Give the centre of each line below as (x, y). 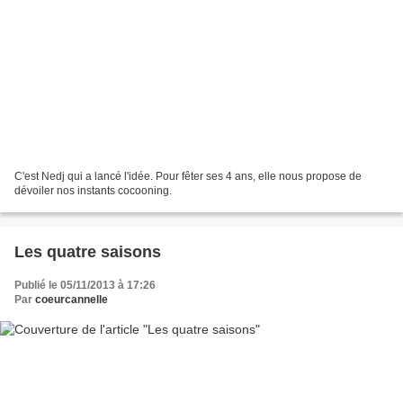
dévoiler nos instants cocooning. (93, 190)
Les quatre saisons (88, 251)
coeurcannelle (72, 299)
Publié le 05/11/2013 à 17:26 (85, 285)
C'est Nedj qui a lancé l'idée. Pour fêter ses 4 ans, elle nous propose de (188, 176)
